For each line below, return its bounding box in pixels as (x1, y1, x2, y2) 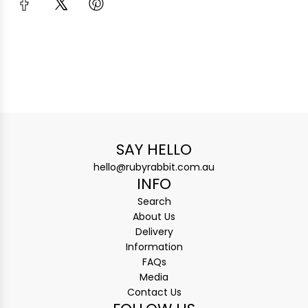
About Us (133, 210, 175, 223)
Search (137, 195, 171, 208)
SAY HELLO (116, 139, 192, 160)
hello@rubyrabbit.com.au (93, 160, 214, 174)
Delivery (135, 225, 173, 239)
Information (125, 240, 183, 254)
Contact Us (126, 285, 181, 299)
